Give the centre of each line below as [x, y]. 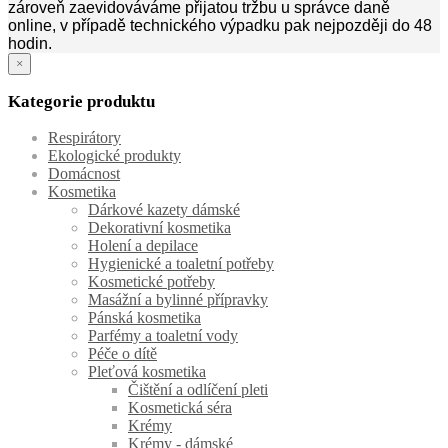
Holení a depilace [143, 246]
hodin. [30, 43]
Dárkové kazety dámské [164, 210]
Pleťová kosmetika [147, 372]
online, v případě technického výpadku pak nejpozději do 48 [220, 25]
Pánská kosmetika [144, 318]
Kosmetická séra [180, 408]
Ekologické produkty [114, 156]
